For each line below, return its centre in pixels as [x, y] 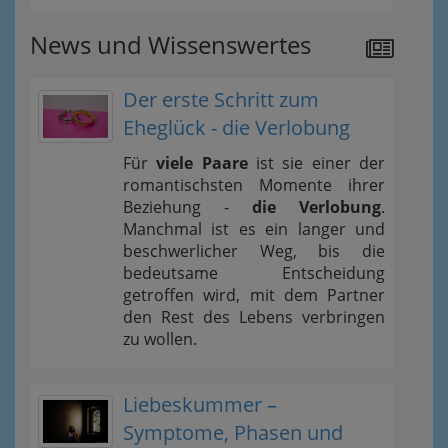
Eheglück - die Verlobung [236, 127]
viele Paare [202, 163]
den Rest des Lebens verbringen [254, 317]
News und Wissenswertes [170, 44]
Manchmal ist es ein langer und [254, 229]
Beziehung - [187, 207]
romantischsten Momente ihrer [254, 185]
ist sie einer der [316, 163]
